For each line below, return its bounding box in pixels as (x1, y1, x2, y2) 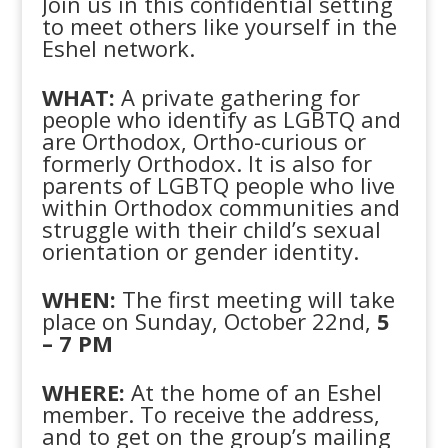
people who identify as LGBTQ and (42, 103, 402, 134)
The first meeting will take (116, 284, 396, 314)
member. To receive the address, (42, 398, 381, 429)
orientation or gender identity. (42, 235, 360, 266)
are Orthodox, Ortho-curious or (42, 125, 367, 156)
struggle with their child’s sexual (42, 213, 382, 244)
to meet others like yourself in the (42, 11, 398, 41)
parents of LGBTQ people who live (42, 169, 396, 200)
